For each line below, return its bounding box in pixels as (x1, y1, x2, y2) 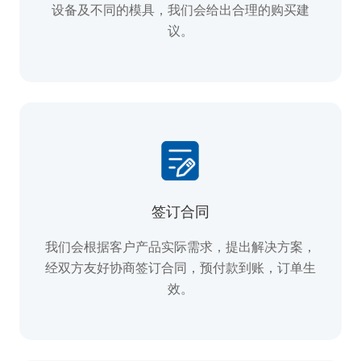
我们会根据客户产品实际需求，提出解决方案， (44, 240, 316, 255)
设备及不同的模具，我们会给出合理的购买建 (51, 3, 309, 18)
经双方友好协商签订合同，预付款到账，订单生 (44, 261, 316, 276)
